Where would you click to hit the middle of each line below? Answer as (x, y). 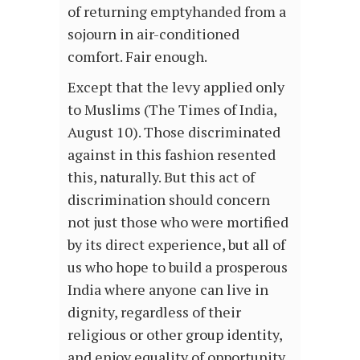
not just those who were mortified (178, 222)
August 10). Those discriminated (174, 132)
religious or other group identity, (175, 335)
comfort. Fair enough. (137, 57)
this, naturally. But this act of (161, 177)
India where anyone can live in (168, 290)
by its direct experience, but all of (176, 245)
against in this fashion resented (172, 155)
